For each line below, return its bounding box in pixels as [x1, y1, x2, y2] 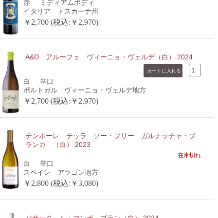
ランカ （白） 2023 [25, 141, 91, 148]
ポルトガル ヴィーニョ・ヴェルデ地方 [23, 86, 146, 94]
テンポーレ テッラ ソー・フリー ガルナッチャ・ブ [25, 132, 196, 140]
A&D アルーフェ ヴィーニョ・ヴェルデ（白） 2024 [25, 53, 193, 61]
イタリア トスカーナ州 [23, 7, 98, 15]
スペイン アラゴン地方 [23, 168, 98, 176]
